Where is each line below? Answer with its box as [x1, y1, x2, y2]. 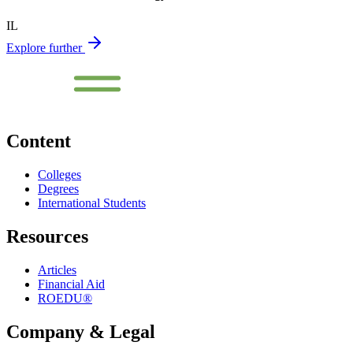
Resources [6, 225, 88, 247]
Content [6, 131, 71, 152]
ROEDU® [38, 291, 92, 305]
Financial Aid [38, 277, 105, 291]
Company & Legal [6, 321, 155, 342]
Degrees [38, 182, 79, 196]
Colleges [38, 168, 81, 182]
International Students [38, 196, 146, 210]
